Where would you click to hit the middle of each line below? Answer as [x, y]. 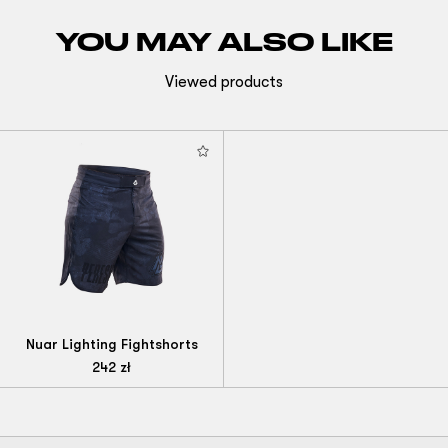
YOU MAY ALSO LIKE [224, 41]
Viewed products [224, 82]
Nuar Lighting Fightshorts [111, 344]
